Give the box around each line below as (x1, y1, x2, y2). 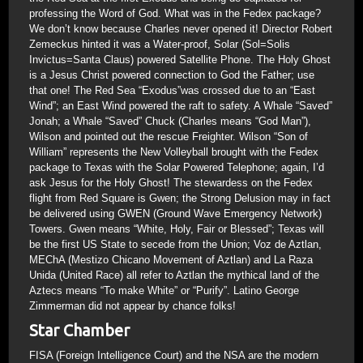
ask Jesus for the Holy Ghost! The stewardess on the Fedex (29, 177, 313, 189)
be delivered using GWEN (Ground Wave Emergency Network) (29, 207, 322, 220)
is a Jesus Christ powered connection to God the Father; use (29, 69, 314, 81)
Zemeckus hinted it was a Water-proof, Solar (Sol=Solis (29, 38, 290, 50)
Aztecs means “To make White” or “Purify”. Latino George (29, 284, 299, 297)
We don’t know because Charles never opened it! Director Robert (29, 23, 332, 35)
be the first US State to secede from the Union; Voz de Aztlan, (29, 238, 322, 250)
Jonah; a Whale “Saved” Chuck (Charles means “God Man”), (29, 115, 311, 127)
